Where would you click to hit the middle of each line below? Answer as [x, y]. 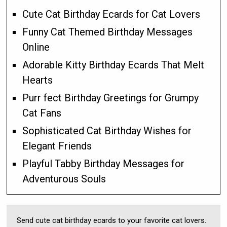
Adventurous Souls [64, 179]
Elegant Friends [57, 146]
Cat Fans [42, 113]
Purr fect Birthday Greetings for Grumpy [111, 98]
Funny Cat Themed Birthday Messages [108, 32]
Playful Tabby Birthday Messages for [104, 163]
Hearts [38, 80]
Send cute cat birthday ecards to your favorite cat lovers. [112, 220]
